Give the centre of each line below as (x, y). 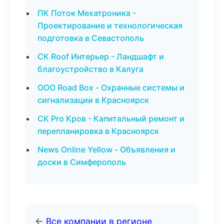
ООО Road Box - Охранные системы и (111, 87)
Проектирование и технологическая (110, 25)
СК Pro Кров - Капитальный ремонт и (111, 118)
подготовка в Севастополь (91, 38)
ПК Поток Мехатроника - (87, 13)
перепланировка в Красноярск (98, 131)
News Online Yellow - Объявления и (106, 149)
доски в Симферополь (82, 162)
